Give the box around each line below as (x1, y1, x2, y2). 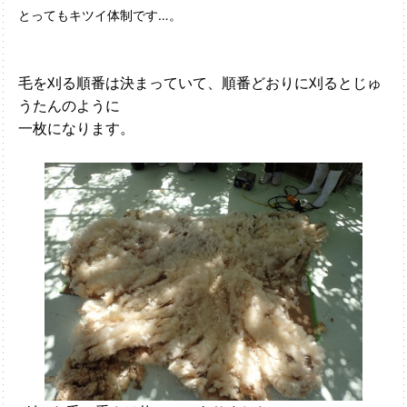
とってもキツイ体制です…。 (18, 6, 182, 23)
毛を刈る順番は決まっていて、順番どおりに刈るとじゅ (18, 73, 382, 92)
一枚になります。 (18, 118, 134, 137)
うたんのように (18, 95, 120, 114)
